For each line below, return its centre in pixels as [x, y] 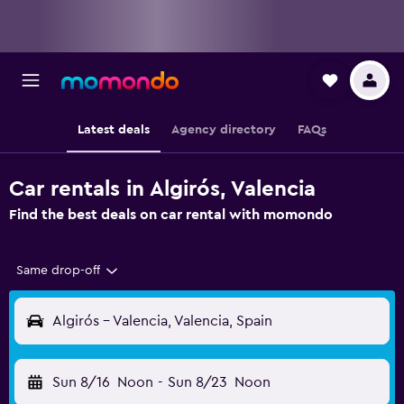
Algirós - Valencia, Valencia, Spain [162, 321]
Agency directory [224, 130]
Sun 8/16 [81, 382]
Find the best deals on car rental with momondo [171, 215]
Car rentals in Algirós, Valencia [162, 189]
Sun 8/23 [197, 382]
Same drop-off [58, 271]
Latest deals [114, 130]
